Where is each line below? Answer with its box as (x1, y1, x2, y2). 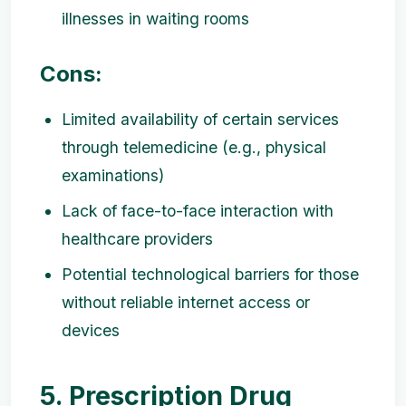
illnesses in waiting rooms (62, 9, 249, 29)
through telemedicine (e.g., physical (62, 137, 326, 157)
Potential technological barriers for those (62, 264, 359, 284)
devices (62, 320, 120, 340)
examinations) (62, 165, 164, 185)
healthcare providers (62, 228, 213, 248)
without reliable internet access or (62, 292, 310, 312)
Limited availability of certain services (62, 109, 339, 129)
